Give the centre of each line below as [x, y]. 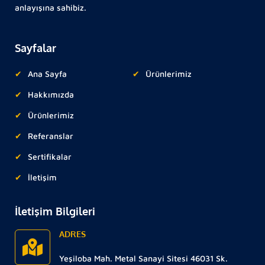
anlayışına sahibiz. [51, 8]
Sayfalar [35, 48]
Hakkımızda [51, 95]
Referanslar [51, 136]
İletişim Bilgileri [55, 211]
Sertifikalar [50, 157]
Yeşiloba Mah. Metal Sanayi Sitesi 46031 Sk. [143, 258]
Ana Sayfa [47, 74]
